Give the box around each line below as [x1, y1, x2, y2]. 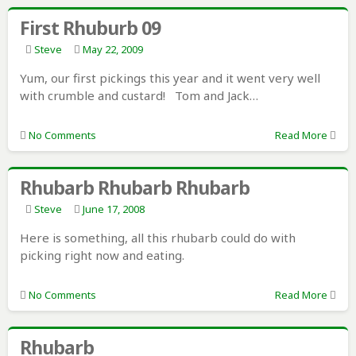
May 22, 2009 [82, 42, 143, 57]
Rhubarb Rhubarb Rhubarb [19, 175, 250, 201]
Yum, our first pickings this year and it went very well [19, 70, 320, 87]
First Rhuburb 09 [19, 15, 161, 41]
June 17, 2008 [82, 202, 145, 217]
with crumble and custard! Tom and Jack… [19, 87, 258, 104]
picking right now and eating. [19, 247, 184, 264]
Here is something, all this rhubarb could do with [19, 230, 296, 246]
